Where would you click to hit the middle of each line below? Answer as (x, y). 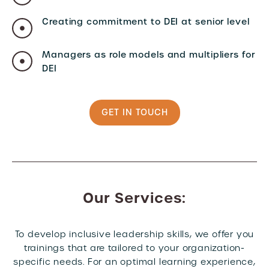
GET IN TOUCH (134, 112)
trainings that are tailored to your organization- (134, 248)
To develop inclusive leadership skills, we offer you (134, 234)
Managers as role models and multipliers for (149, 55)
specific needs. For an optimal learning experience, (134, 262)
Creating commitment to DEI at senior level (146, 22)
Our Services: (134, 198)
